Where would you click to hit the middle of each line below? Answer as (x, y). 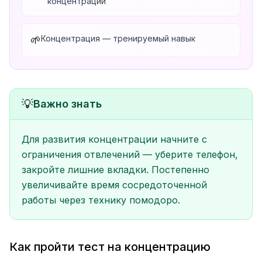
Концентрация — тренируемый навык (118, 38)
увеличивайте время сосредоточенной (114, 185)
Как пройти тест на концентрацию (110, 247)
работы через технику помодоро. (101, 200)
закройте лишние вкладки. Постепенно (116, 170)
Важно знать (68, 104)
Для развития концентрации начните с (114, 139)
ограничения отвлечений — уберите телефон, (130, 154)
